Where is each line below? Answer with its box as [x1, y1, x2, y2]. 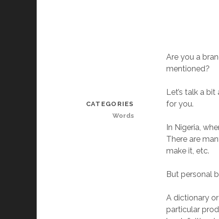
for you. [166, 99, 194, 109]
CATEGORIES [86, 100, 134, 108]
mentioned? [166, 64, 210, 73]
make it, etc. [166, 146, 210, 155]
